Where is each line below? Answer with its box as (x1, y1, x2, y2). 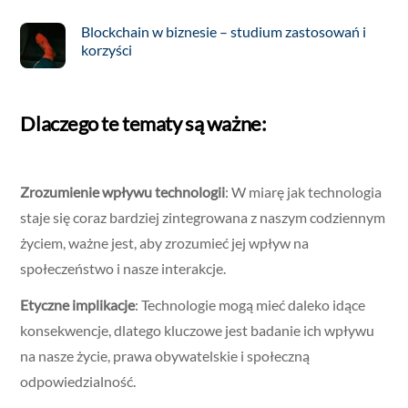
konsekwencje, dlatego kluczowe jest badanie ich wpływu (20, 321, 375, 340)
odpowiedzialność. (20, 372, 137, 391)
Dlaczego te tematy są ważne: (20, 111, 267, 137)
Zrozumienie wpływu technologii (20, 182, 226, 200)
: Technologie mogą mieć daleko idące (135, 296, 366, 314)
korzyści (80, 40, 132, 58)
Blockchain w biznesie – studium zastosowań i (80, 22, 366, 40)
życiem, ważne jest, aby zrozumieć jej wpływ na (20, 233, 310, 251)
